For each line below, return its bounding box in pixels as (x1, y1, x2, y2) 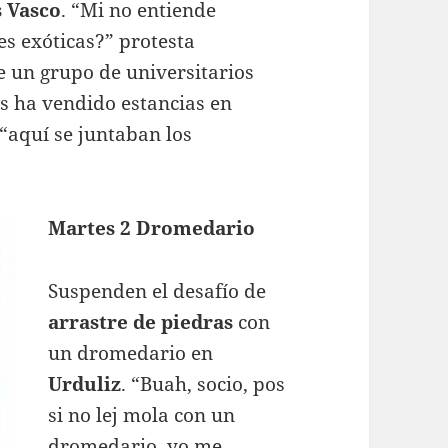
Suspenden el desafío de (48, 277, 267, 304)
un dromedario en (48, 339, 214, 366)
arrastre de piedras (48, 308, 234, 335)
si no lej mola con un (48, 401, 236, 428)
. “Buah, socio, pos (121, 370, 286, 397)
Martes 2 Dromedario (48, 214, 256, 241)
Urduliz (48, 370, 122, 397)
